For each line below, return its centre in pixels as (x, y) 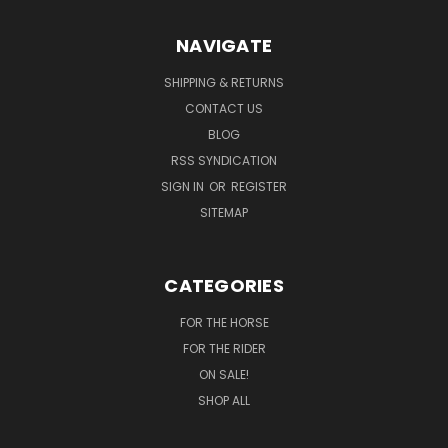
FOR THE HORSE (224, 322)
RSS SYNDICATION (224, 160)
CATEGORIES (224, 285)
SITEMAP (224, 212)
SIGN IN (184, 186)
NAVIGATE (224, 45)
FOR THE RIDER (224, 348)
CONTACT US (224, 108)
